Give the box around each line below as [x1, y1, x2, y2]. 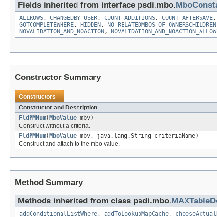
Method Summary [15, 177, 83, 187]
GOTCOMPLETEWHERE [19, 21, 74, 28]
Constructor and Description [19, 104, 97, 111]
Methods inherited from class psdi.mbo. [18, 196, 171, 205]
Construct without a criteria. [19, 122, 90, 129]
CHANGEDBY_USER [50, 14, 97, 21]
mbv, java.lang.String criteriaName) [77, 132, 199, 139]
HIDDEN [80, 21, 101, 28]
